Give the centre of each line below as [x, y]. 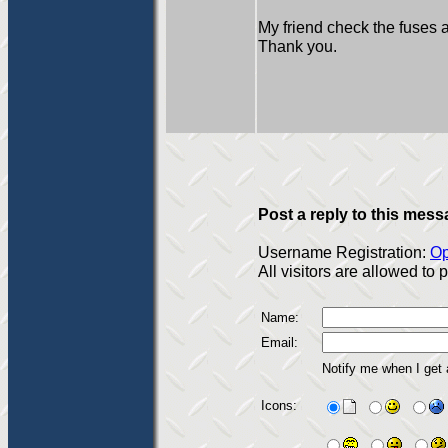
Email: [279, 342]
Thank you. [297, 46]
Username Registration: [344, 252]
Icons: [279, 405]
